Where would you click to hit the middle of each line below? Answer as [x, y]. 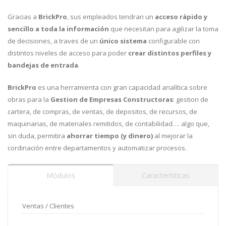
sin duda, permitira [37, 136]
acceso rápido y [181, 17]
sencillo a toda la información [58, 29]
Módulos [61, 175]
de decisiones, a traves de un [53, 41]
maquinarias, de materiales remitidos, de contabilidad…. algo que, [108, 124]
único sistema [123, 41]
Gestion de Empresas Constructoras [112, 99]
